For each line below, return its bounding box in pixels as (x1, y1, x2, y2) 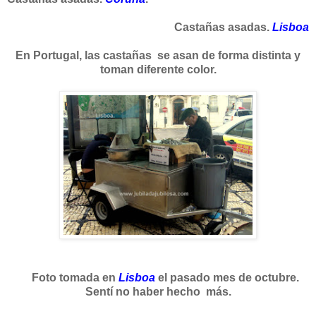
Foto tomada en (28, 271, 119, 284)
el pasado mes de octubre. (154, 271, 299, 284)
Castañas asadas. (174, 20, 272, 33)
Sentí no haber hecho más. (85, 285, 231, 298)
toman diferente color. (99, 63, 217, 75)
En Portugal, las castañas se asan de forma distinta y (16, 49, 300, 61)
